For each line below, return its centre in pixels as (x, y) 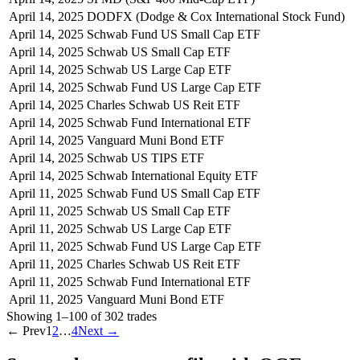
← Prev (26, 330)
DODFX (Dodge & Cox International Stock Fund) (216, 16)
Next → (98, 330)
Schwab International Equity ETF (172, 175)
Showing (29, 316)
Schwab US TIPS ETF (145, 157)
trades (140, 316)
